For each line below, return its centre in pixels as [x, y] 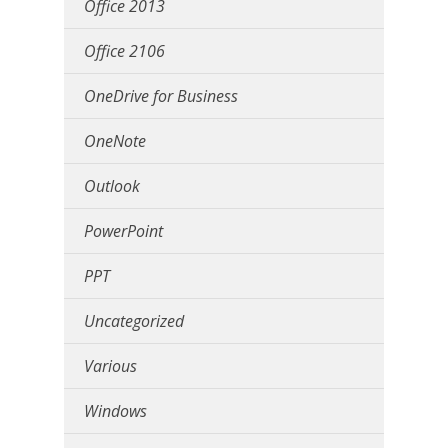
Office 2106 [124, 50]
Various [110, 365]
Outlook [112, 185]
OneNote [115, 140]
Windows [115, 410]
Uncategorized [134, 320]
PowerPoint [123, 230]
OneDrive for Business [161, 95]
